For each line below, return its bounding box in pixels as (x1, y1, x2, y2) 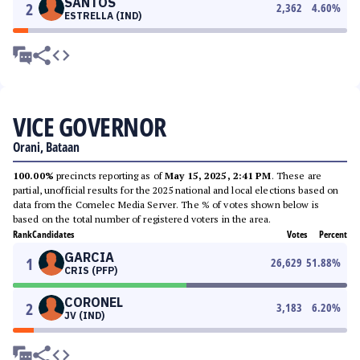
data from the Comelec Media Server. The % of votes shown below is (13, 198, 319, 211)
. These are (271, 170, 321, 182)
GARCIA (64, 249, 114, 265)
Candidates (32, 227, 74, 241)
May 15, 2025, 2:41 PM (165, 170, 272, 182)
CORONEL (64, 294, 123, 310)
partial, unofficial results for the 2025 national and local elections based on (13, 184, 339, 196)
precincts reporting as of (53, 170, 166, 182)
